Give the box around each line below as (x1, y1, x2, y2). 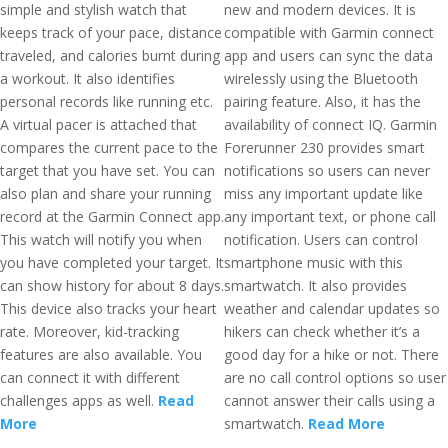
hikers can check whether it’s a (224, 322, 420, 341)
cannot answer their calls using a (224, 391, 435, 410)
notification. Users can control (224, 230, 418, 249)
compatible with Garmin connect (224, 23, 434, 42)
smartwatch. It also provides (224, 276, 407, 295)
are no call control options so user (224, 368, 446, 387)
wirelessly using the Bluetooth (224, 69, 418, 88)
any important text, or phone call (224, 207, 436, 226)
